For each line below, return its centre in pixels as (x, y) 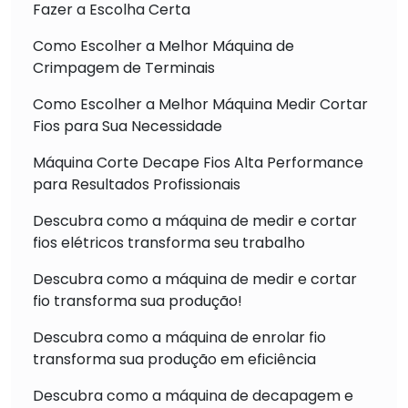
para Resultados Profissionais (137, 184)
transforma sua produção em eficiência (174, 359)
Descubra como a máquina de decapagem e (193, 395)
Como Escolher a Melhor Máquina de (163, 46)
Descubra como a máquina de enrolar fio (179, 337)
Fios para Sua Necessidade (127, 126)
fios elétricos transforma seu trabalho (169, 242)
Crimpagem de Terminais (124, 67)
